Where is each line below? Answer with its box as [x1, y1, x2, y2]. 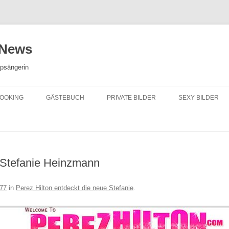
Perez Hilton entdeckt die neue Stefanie [16, 184, 133, 192]
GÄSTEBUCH [46, 94, 84, 101]
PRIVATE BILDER [107, 94, 156, 101]
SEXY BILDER [178, 94, 219, 101]
